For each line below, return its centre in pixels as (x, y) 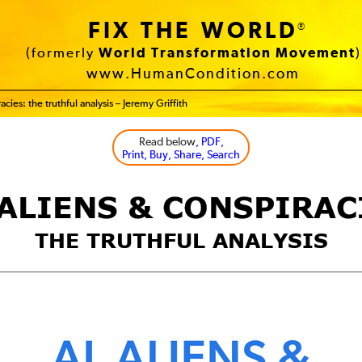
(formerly (62, 54)
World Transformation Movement (227, 54)
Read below (167, 142)
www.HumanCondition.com (193, 74)
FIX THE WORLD (193, 32)
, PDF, (209, 142)
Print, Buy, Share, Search (181, 155)
